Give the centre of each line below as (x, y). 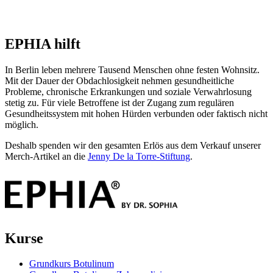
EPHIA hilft (43, 44)
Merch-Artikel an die (45, 156)
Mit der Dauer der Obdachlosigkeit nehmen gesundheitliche (119, 80)
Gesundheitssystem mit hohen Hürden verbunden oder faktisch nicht (136, 113)
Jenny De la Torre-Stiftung (139, 156)
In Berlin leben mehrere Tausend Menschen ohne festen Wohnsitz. (132, 69)
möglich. (22, 124)
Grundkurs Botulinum (72, 264)
